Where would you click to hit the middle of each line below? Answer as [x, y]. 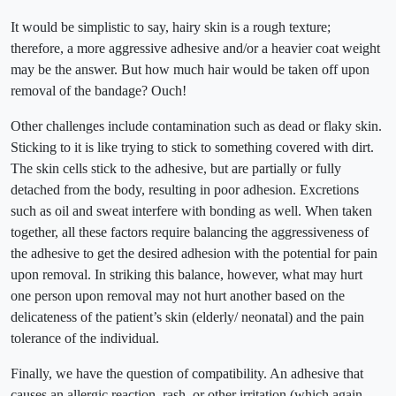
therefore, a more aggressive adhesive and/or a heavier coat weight [195, 49]
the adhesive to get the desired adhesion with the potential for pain [194, 254]
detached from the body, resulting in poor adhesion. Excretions [185, 190]
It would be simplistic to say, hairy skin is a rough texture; [171, 27]
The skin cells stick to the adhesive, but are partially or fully [176, 169]
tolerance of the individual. [85, 339]
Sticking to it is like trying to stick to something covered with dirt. [192, 148]
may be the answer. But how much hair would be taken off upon [190, 70]
